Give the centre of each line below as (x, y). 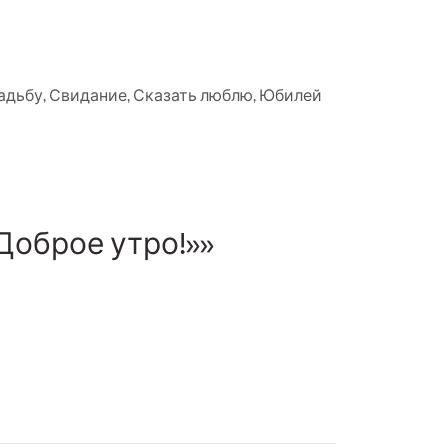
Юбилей (290, 95)
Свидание (88, 95)
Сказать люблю (193, 95)
